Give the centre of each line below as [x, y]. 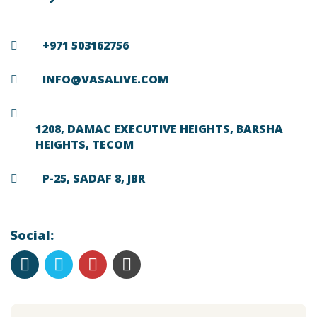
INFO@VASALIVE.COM [105, 79]
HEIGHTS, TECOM [85, 144]
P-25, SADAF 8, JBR [94, 178]
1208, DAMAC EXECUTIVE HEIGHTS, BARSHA [159, 129]
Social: [32, 235]
